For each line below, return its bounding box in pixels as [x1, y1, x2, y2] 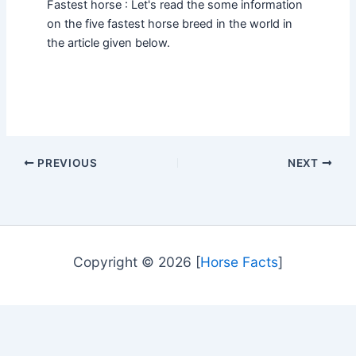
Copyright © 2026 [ [73, 253, 200, 270]
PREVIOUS [34, 157, 98, 170]
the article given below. [46, 35, 170, 50]
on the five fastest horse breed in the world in [46, 16, 292, 31]
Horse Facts [200, 253, 278, 270]
